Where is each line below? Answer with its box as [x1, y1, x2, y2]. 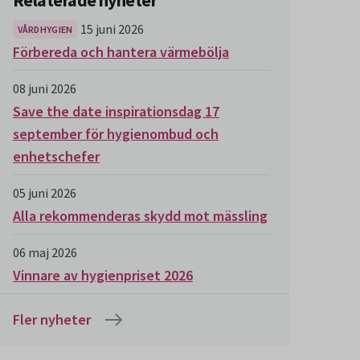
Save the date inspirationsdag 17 [13, 102, 219, 121]
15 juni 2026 [80, 21, 144, 37]
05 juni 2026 [13, 185, 76, 201]
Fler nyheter [13, 310, 91, 329]
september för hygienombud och [13, 125, 219, 143]
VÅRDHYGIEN [17, 22, 73, 35]
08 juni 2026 [13, 80, 76, 96]
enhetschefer [13, 147, 100, 166]
